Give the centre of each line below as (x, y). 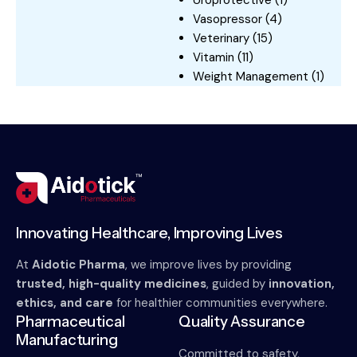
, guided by (237, 284)
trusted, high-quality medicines (111, 284)
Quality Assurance (242, 322)
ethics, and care (65, 303)
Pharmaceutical (71, 322)
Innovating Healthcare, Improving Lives (149, 233)
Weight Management (251, 77)
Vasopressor (228, 20)
